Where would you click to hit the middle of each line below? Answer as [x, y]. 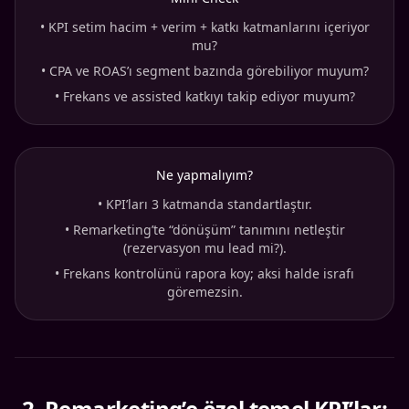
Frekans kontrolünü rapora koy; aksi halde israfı [209, 274]
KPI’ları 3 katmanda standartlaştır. [209, 204]
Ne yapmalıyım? [204, 175]
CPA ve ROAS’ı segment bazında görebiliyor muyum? [209, 71]
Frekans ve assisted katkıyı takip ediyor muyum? [209, 97]
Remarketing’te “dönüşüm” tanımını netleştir [209, 230]
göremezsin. [204, 292]
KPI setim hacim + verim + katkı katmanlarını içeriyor [209, 27]
